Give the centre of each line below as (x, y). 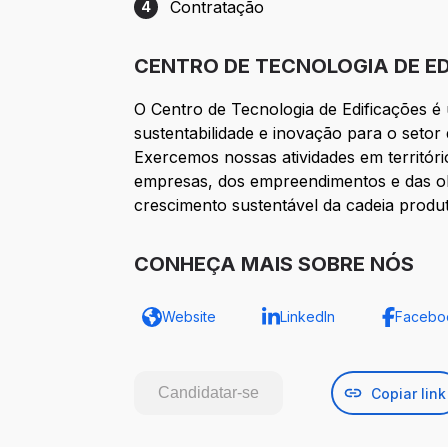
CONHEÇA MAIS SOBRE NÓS (274, 264)
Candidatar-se (209, 393)
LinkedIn (307, 317)
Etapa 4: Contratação (214, 17)
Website (189, 317)
